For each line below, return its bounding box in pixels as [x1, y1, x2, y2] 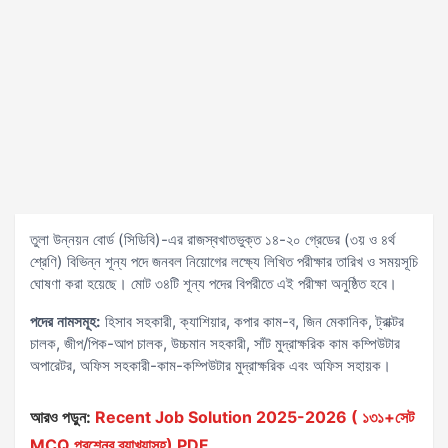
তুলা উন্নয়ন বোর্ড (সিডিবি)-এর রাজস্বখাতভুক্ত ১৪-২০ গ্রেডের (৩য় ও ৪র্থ [30, 230, 395, 249]
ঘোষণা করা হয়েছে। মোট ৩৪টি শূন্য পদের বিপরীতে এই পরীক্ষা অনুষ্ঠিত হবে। [30, 274, 397, 293]
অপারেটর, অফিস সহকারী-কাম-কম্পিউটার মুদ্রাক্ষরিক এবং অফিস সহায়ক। [30, 356, 391, 375]
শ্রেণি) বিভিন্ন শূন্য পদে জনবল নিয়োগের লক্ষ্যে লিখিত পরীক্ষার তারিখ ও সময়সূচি [30, 252, 418, 271]
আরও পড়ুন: [30, 407, 91, 427]
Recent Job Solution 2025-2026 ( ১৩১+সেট [95, 407, 414, 427]
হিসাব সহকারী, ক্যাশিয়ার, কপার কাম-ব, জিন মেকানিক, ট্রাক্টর [101, 312, 404, 331]
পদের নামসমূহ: [30, 312, 101, 331]
